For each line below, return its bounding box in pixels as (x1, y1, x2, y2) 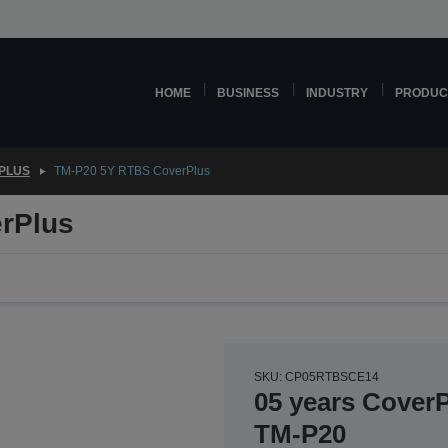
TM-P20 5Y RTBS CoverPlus (53, 164, 210, 178)
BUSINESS (217, 86, 280, 99)
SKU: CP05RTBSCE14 (254, 370, 379, 384)
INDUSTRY (306, 86, 369, 99)
